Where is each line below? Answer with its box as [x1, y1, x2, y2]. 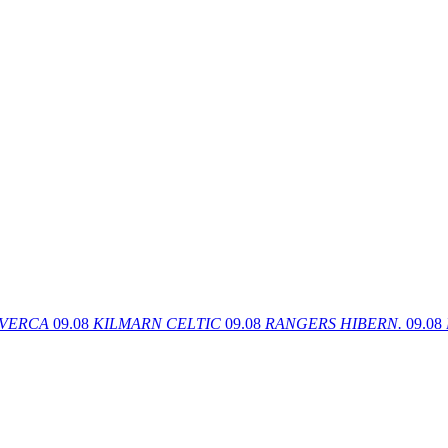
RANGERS [265, 314, 336, 332]
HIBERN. [340, 314, 402, 332]
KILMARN [93, 314, 162, 332]
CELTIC [166, 314, 221, 332]
